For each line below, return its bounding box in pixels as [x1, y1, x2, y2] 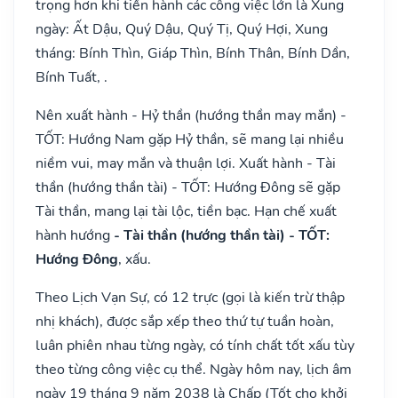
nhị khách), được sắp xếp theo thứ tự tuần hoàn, [36, 311, 334, 331]
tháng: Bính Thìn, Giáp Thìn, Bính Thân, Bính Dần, [36, 43, 350, 63]
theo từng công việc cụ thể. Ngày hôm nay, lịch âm [36, 359, 352, 379]
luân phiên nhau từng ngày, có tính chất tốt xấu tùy [36, 335, 354, 355]
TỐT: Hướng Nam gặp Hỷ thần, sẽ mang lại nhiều [36, 129, 344, 149]
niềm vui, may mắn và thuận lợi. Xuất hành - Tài [36, 153, 336, 173]
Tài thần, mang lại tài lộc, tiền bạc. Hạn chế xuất [36, 201, 337, 221]
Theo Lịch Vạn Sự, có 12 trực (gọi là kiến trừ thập [36, 287, 345, 307]
